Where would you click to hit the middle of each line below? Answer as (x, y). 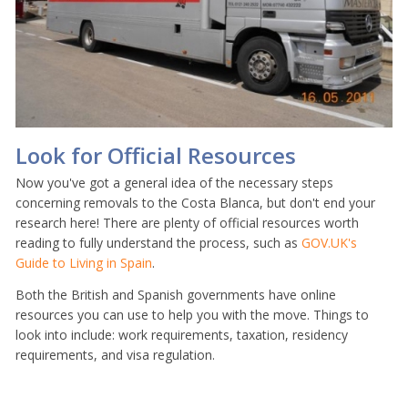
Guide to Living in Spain (84, 263)
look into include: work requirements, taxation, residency (182, 334)
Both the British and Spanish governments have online (176, 294)
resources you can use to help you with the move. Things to (192, 314)
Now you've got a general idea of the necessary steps (174, 183)
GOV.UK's (329, 243)
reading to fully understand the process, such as (158, 243)
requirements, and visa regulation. (115, 354)
